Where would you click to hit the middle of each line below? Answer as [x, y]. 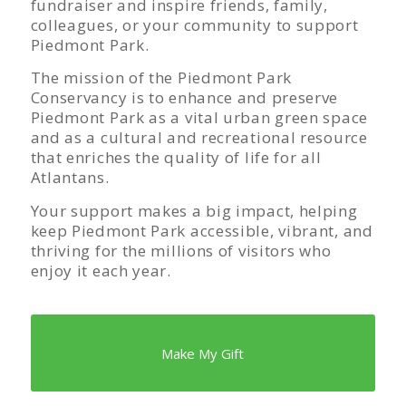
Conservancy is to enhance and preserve [184, 98]
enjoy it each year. [101, 270]
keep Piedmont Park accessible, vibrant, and [202, 230]
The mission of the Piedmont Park [161, 78]
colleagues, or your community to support [194, 24]
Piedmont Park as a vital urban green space [199, 118]
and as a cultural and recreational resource [199, 138]
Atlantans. [70, 178]
